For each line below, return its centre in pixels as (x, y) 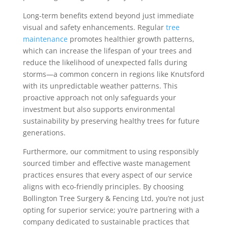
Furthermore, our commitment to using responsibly (110, 151)
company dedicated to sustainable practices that (106, 222)
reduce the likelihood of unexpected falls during (105, 62)
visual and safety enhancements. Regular (94, 27)
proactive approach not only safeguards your (99, 97)
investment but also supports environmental (99, 109)
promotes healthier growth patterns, (131, 39)
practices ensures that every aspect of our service (107, 175)
